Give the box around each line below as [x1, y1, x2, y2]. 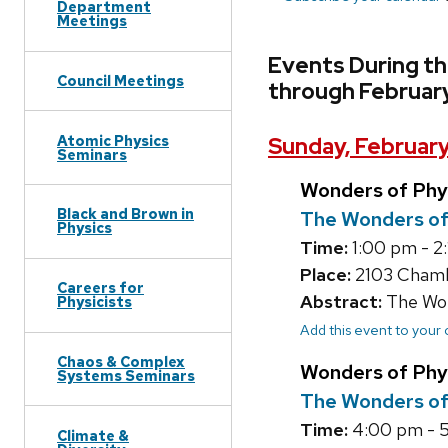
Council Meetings [57, 70, 184, 90]
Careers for [57, 278, 144, 298]
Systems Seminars [57, 365, 195, 385]
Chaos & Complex [57, 351, 185, 371]
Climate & [57, 425, 129, 445]
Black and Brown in [57, 204, 194, 224]
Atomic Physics [57, 130, 169, 150]
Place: [300, 262, 351, 286]
